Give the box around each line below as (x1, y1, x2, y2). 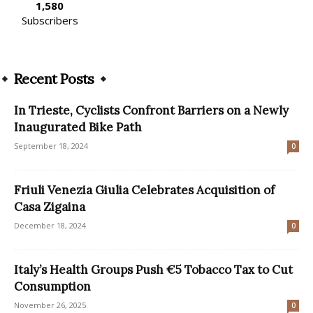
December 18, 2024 (14, 219, 86, 231)
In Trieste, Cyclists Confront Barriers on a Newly (14, 102, 289, 118)
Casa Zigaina (14, 198, 85, 214)
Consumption (14, 278, 91, 294)
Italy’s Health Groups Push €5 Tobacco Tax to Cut (14, 261, 293, 277)
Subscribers (21, 13, 78, 27)
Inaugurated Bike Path (14, 119, 142, 135)
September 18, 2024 (14, 140, 88, 151)
